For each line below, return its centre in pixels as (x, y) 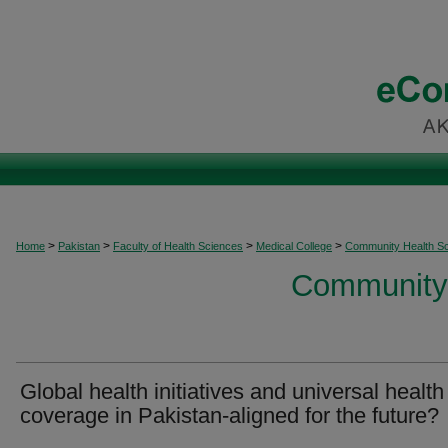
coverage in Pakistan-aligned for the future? (229, 415)
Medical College (294, 246)
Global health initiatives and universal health (232, 391)
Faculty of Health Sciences (178, 246)
